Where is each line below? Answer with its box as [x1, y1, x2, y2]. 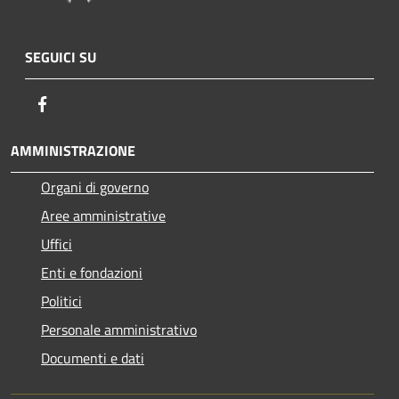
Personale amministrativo [41, 318, 197, 340]
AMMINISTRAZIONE [11, 139, 135, 161]
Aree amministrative [41, 204, 166, 226]
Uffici [41, 232, 72, 255]
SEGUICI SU [25, 45, 96, 68]
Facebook [53, 92, 108, 114]
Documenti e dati [41, 346, 144, 369]
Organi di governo [41, 175, 149, 198]
